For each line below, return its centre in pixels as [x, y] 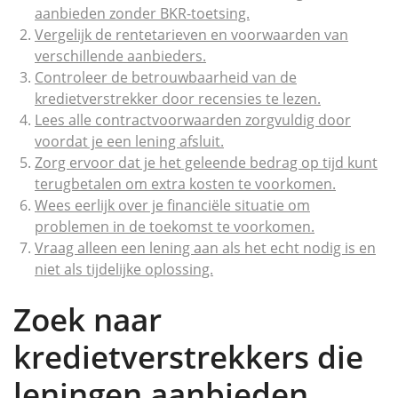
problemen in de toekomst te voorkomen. [175, 227]
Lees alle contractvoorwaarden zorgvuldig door [193, 120]
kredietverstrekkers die [188, 357]
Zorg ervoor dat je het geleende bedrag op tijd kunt [206, 163]
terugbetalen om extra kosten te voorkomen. [185, 184]
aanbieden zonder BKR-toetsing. [142, 13]
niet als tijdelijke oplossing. [124, 269]
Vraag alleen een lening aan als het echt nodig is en [205, 248]
